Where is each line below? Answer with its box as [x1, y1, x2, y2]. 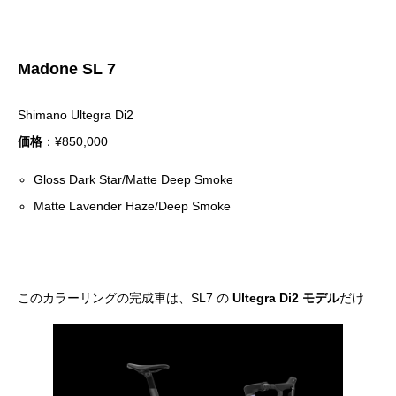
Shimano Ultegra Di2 [18, 108, 133, 123]
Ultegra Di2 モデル [232, 291, 339, 306]
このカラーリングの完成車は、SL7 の [18, 291, 232, 306]
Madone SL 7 [18, 59, 116, 78]
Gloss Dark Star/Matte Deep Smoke [34, 172, 234, 187]
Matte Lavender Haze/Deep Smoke [34, 199, 232, 214]
